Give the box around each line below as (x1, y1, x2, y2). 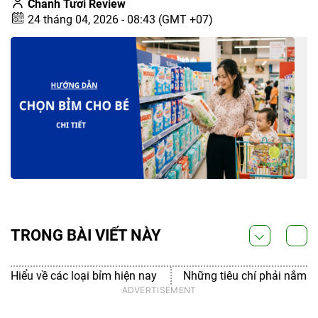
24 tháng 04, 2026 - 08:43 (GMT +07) (28, 13, 219, 26)
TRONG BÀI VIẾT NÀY (11, 226, 161, 244)
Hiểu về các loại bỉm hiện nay (11, 269, 157, 283)
